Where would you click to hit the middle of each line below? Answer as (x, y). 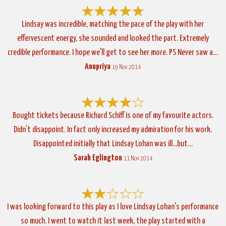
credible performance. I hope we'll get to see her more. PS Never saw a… (113, 52)
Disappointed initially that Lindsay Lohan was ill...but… (113, 144)
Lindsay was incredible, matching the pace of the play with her (113, 24)
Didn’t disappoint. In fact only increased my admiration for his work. (113, 130)
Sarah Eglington (98, 158)
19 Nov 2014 (127, 67)
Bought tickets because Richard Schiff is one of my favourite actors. (113, 116)
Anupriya (98, 67)
